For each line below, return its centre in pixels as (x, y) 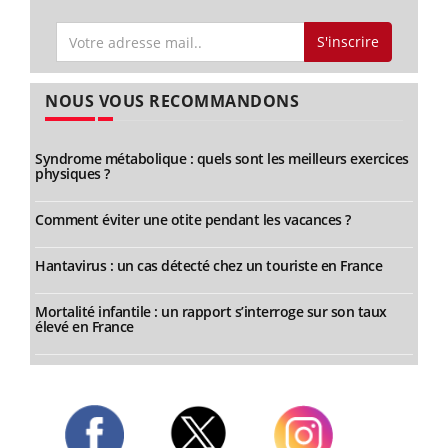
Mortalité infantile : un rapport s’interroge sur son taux (211, 311)
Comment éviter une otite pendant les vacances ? (193, 219)
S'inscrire (347, 42)
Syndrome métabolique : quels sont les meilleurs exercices (222, 158)
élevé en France (84, 326)
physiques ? (72, 173)
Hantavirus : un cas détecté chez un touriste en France (208, 265)
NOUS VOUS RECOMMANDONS (172, 101)
